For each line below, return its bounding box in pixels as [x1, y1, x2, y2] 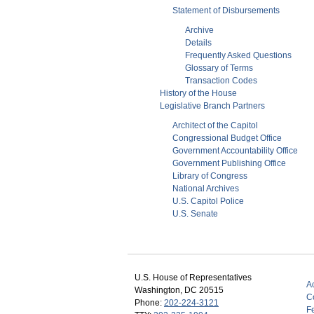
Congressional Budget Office [172, 132, 282, 143]
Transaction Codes [185, 75, 257, 86]
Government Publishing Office [172, 158, 286, 168]
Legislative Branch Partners [160, 100, 265, 111]
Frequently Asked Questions [185, 50, 292, 60]
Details [185, 37, 212, 48]
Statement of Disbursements [172, 5, 280, 15]
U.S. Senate [172, 208, 218, 219]
